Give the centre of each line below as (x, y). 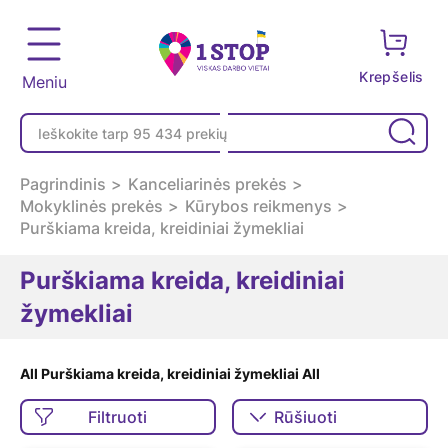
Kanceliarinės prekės (207, 184)
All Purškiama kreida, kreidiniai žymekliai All (170, 373)
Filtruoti (118, 417)
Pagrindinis (63, 184)
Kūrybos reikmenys (258, 206)
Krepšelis (393, 76)
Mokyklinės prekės (91, 206)
